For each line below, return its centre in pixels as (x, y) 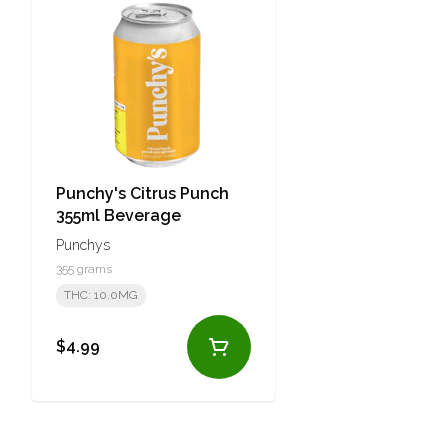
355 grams (84, 268)
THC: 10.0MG (101, 294)
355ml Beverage (118, 215)
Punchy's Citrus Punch (142, 193)
